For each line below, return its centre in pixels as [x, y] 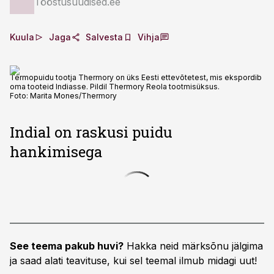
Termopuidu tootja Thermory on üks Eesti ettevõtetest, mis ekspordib [136, 77]
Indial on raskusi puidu [91, 132]
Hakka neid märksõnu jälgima [193, 246]
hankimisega [56, 152]
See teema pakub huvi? [67, 246]
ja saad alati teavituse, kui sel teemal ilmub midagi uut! [133, 261]
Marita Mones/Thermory [73, 96]
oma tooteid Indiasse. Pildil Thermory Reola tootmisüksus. [115, 87]
